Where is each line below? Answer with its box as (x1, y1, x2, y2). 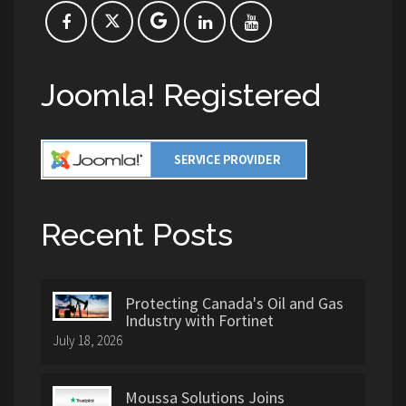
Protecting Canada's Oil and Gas (125, 292, 343, 314)
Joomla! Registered (41, 76, 321, 113)
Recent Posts (41, 216, 233, 253)
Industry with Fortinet (125, 309, 274, 331)
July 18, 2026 (53, 331, 122, 349)
